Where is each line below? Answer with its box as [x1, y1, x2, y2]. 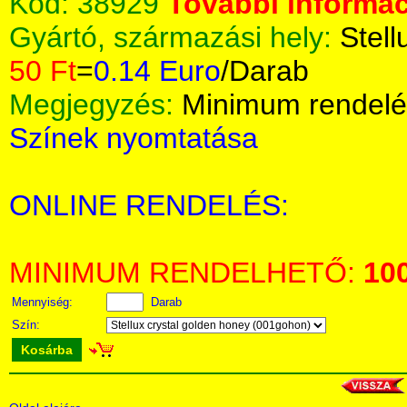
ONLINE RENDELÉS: [9, 189, 289, 222]
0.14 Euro [94, 55, 221, 87]
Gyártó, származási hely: [9, 21, 340, 54]
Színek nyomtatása [9, 122, 258, 154]
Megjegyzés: [9, 88, 182, 121]
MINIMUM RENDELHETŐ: [9, 256, 363, 289]
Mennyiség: [12, 295, 76, 309]
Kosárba [21, 342, 73, 357]
